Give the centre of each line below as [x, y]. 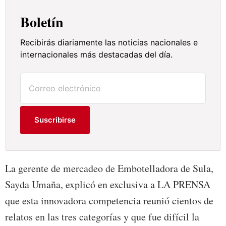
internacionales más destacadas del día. [97, 55]
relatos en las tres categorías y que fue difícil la [102, 217]
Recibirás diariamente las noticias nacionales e [109, 43]
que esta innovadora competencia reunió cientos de [109, 201]
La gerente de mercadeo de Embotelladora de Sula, [109, 168]
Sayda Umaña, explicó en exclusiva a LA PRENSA [108, 185]
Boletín [42, 22]
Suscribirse [55, 120]
